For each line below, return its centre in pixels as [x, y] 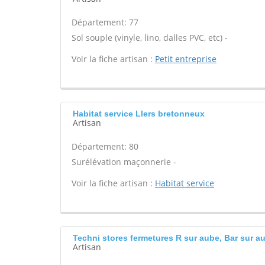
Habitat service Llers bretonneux [139, 114]
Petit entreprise [186, 59]
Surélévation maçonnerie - [124, 162]
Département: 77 [105, 22]
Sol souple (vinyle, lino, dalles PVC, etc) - [150, 38]
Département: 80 [105, 146]
